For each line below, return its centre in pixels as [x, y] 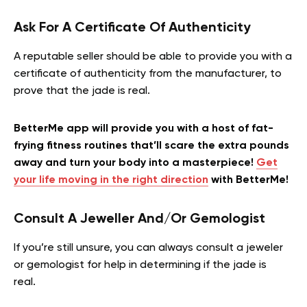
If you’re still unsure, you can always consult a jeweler [148, 248]
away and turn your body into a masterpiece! [135, 163]
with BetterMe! [248, 180]
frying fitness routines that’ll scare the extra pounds [151, 146]
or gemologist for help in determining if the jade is [140, 265]
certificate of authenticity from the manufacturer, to [148, 74]
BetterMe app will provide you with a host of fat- [144, 128]
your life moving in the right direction [111, 180]
